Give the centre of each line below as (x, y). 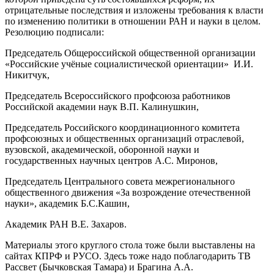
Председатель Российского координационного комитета (122, 127)
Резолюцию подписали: (54, 32)
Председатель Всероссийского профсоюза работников (118, 95)
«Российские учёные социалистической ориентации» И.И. (129, 64)
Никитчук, (27, 75)
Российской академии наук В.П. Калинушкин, (102, 106)
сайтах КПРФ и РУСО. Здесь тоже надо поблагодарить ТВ (128, 256)
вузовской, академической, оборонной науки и (102, 149)
